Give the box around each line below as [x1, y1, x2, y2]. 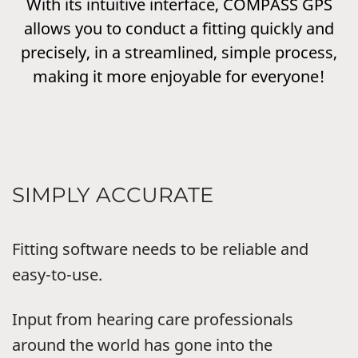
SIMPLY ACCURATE [12, 182, 213, 209]
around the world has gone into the [12, 334, 272, 356]
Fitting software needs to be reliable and [12, 238, 308, 261]
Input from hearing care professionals [12, 308, 293, 331]
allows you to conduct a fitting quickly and [24, 18, 334, 40]
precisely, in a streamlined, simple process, [21, 42, 337, 64]
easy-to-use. [12, 264, 102, 286]
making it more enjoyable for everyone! [33, 66, 325, 88]
